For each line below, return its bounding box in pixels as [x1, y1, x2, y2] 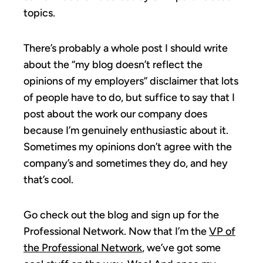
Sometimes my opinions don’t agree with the [23, 140, 232, 153]
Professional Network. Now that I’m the [23, 224, 209, 238]
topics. [23, 6, 55, 19]
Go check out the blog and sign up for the [23, 208, 219, 221]
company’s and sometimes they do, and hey [23, 156, 228, 170]
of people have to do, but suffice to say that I [23, 90, 235, 104]
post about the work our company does [23, 107, 207, 120]
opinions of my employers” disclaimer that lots [23, 74, 238, 87]
